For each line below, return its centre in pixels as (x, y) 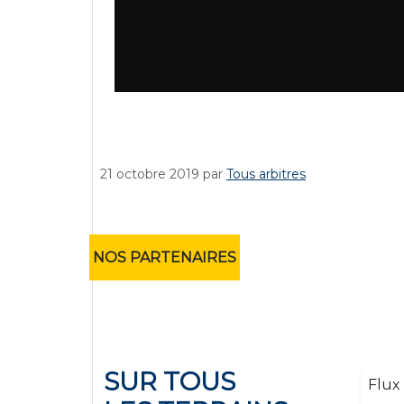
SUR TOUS (170, 382)
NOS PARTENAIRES (165, 258)
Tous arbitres (266, 174)
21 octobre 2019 (150, 174)
